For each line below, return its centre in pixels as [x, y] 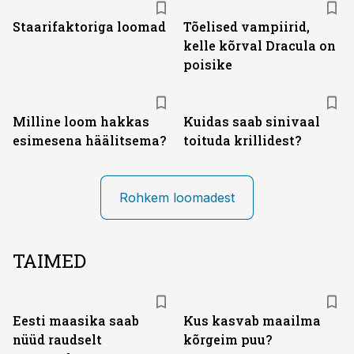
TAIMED [49, 261]
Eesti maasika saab [76, 320]
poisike [208, 64]
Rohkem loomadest [177, 198]
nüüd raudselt [57, 339]
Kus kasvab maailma [252, 320]
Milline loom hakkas [81, 121]
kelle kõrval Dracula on [260, 45]
